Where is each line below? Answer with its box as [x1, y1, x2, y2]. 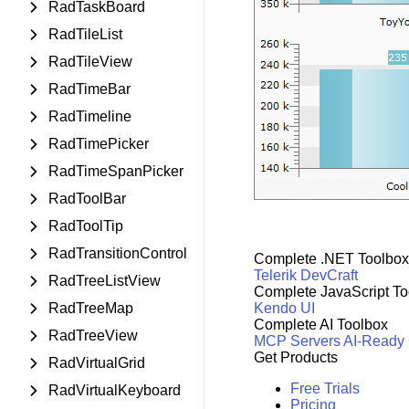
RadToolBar [48, 191, 126, 206]
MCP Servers [253, 333, 341, 349]
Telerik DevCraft [253, 267, 358, 283]
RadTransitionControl [48, 246, 187, 261]
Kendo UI [253, 300, 315, 316]
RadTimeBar [48, 81, 131, 97]
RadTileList [48, 26, 122, 42]
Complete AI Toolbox [253, 317, 388, 332]
